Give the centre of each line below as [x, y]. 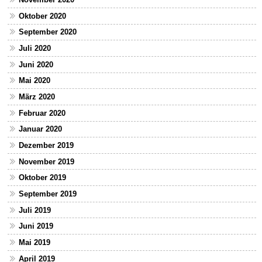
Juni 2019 [36, 226]
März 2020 [37, 97]
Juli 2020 [35, 49]
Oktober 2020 [42, 16]
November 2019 [46, 161]
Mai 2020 [34, 81]
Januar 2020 [40, 129]
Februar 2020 [42, 113]
